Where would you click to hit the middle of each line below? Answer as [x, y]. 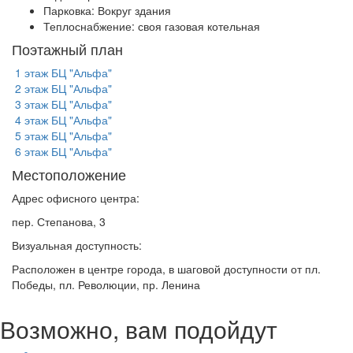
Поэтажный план [67, 48]
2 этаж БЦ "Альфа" [62, 88]
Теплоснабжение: [91, 26]
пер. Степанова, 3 [59, 221]
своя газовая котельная [199, 26]
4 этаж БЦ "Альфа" [62, 119]
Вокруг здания [134, 10]
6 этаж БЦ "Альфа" [62, 151]
